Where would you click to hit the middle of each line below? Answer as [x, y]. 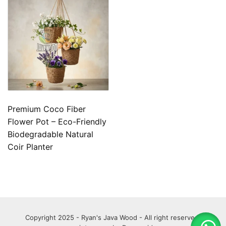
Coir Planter [30, 147]
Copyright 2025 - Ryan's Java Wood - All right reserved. [113, 217]
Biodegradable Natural [50, 134]
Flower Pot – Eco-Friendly [57, 121]
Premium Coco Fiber [47, 109]
